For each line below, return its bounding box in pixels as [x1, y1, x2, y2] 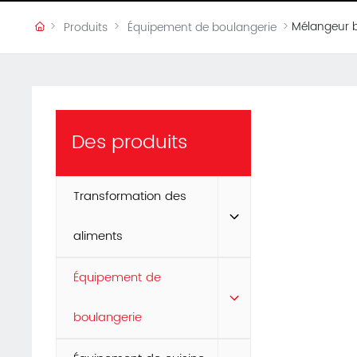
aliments [73, 226, 124, 247]
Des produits [72, 127, 188, 159]
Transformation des [73, 186, 187, 207]
